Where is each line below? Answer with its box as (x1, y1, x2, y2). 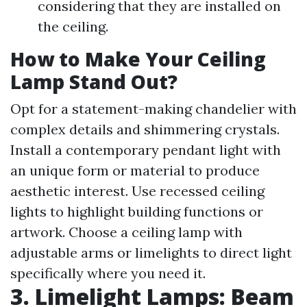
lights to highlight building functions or (10, 203, 263, 221)
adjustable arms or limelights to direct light (10, 244, 292, 262)
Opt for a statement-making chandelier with (10, 100, 297, 118)
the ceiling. (38, 18, 108, 36)
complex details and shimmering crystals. (10, 121, 280, 138)
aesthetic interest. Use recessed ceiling (10, 182, 265, 200)
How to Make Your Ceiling (10, 46, 266, 73)
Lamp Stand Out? (10, 69, 177, 95)
